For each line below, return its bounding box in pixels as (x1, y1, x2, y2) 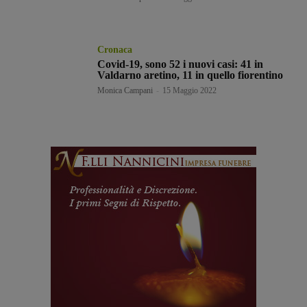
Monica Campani (97, 85, 153, 95)
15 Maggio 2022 (162, 85, 217, 95)
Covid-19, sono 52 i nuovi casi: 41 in (97, 58, 264, 70)
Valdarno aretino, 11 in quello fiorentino (97, 69, 284, 81)
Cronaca (97, 44, 133, 55)
